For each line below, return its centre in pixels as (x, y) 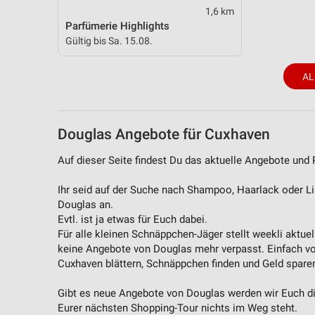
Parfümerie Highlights (117, 26)
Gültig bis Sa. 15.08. (109, 41)
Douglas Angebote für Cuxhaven (164, 134)
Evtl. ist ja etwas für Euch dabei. (133, 220)
